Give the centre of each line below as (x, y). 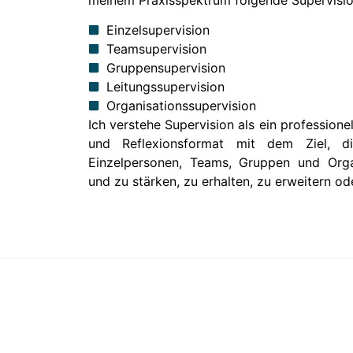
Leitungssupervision (165, 87)
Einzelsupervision (158, 30)
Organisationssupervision (181, 106)
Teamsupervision (156, 49)
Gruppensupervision (165, 68)
